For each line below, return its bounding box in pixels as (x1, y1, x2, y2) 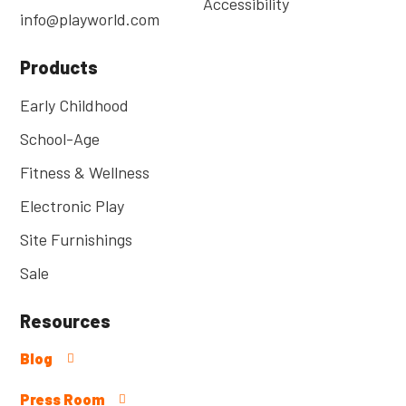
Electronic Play (20, 195, 124, 216)
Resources (20, 309, 111, 332)
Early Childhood (20, 94, 129, 115)
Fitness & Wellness (20, 161, 150, 182)
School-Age (20, 128, 100, 149)
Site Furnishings (20, 228, 132, 249)
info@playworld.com (20, 8, 159, 29)
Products (20, 55, 98, 78)
